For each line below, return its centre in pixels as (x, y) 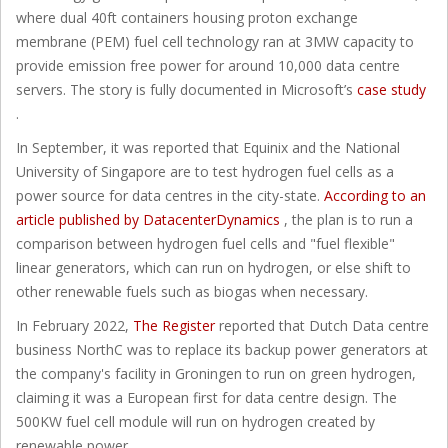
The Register (176, 325)
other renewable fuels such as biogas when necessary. (192, 291)
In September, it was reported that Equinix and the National (208, 147)
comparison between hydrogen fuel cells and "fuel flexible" (205, 243)
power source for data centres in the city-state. (170, 195)
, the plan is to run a (348, 219)
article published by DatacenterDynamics (150, 219)
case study (391, 89)
